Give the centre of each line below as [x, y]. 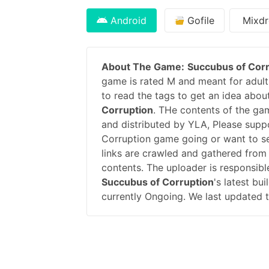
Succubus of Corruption [158, 182]
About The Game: [143, 66]
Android [127, 20]
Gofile [199, 20]
